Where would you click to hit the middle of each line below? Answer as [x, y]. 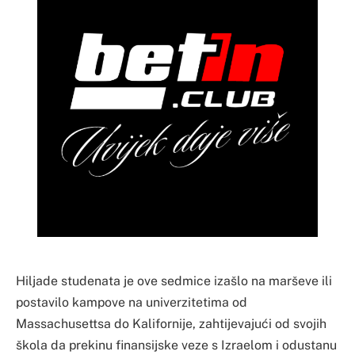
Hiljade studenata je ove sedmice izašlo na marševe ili [174, 281]
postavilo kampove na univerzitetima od [132, 302]
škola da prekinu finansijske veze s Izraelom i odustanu [176, 345]
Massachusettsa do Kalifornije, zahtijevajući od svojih [171, 323]
